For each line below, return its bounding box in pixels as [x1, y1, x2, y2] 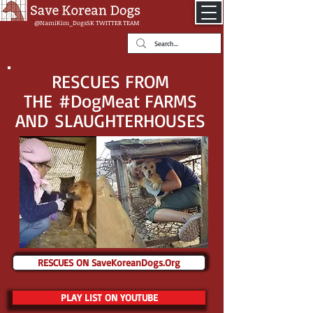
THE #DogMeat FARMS [24, 89, 197, 112]
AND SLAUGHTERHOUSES [15, 109, 205, 131]
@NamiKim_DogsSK [34, 18, 96, 27]
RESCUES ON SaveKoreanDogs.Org [38, 256, 180, 269]
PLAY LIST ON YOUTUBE [60, 291, 158, 304]
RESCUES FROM [52, 70, 169, 92]
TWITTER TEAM [95, 18, 139, 27]
